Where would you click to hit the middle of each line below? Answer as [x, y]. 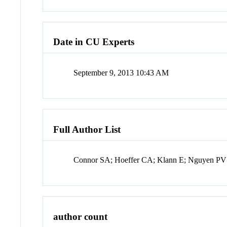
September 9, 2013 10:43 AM [121, 73]
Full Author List [87, 129]
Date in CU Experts [94, 42]
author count [81, 217]
